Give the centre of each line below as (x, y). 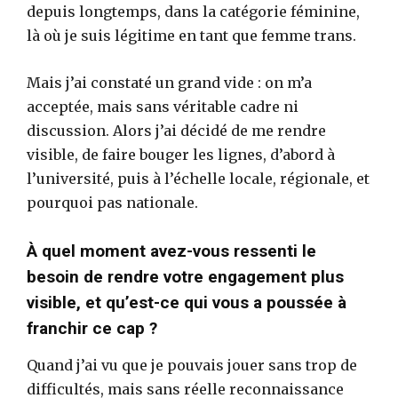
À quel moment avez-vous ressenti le (171, 251)
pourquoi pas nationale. (112, 202)
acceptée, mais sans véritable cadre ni (163, 106)
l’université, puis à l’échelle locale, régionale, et (198, 178)
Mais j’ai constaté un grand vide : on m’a (169, 82)
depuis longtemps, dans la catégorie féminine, (193, 11)
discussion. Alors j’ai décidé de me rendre (176, 130)
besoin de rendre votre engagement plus (185, 276)
